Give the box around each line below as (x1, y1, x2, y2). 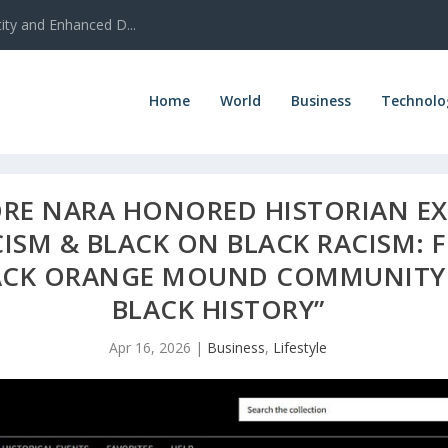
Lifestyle (273, 337, 327, 357)
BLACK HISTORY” (111, 290, 325, 327)
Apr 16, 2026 (109, 337, 191, 357)
